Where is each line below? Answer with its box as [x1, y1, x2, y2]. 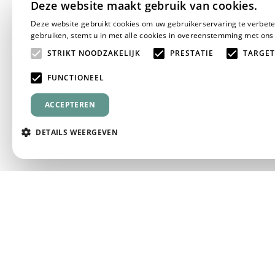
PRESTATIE [170, 48, 214, 58]
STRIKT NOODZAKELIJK [47, 48, 141, 58]
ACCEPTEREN [45, 99, 95, 110]
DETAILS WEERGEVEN [36, 127, 118, 137]
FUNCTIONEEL [47, 72, 104, 83]
